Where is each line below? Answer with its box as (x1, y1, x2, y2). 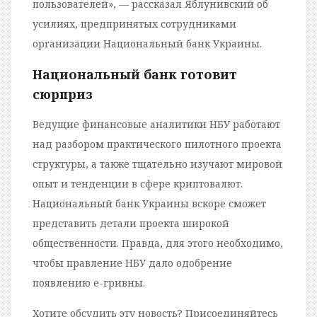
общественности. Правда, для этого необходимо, (33, 236, 283, 250)
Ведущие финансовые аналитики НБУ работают (33, 117, 280, 132)
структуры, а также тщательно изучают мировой (33, 157, 282, 171)
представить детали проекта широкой (33, 217, 229, 231)
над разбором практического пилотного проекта (33, 137, 282, 151)
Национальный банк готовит (33, 66, 237, 83)
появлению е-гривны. (33, 276, 145, 290)
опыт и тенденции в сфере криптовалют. (33, 177, 243, 191)
